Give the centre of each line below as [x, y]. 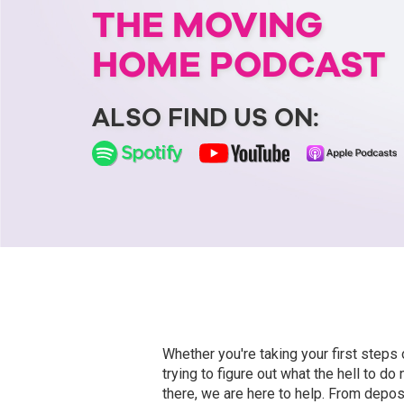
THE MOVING [207, 24]
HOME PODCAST [239, 64]
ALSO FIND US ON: [206, 117]
